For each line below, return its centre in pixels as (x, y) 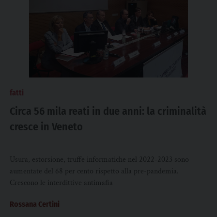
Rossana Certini (35, 204)
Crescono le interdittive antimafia (61, 183)
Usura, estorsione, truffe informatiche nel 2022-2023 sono (99, 160)
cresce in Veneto (46, 127)
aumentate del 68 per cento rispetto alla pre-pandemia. (94, 171)
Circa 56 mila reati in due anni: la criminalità (108, 111)
